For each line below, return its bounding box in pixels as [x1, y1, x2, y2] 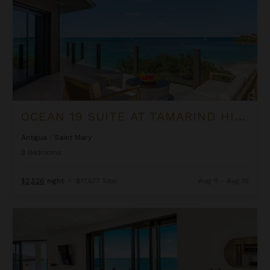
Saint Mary [54, 133, 92, 142]
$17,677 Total [75, 177, 118, 186]
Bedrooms [28, 148, 61, 157]
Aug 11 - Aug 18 [198, 177, 249, 186]
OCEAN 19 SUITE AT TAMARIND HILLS [234, 109, 246, 124]
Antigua [21, 133, 48, 142]
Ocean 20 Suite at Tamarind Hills [12, 208, 146, 218]
